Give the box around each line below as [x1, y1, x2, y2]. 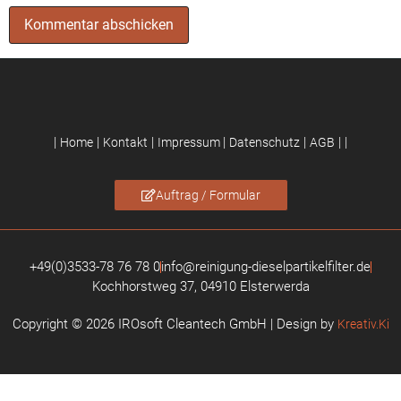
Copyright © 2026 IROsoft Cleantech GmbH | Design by [12, 316, 337, 333]
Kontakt [103, 135, 148, 150]
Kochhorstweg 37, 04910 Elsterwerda [91, 278, 310, 295]
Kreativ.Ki [337, 317, 389, 332]
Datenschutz [229, 135, 300, 150]
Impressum [158, 135, 223, 150]
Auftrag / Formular [155, 188, 260, 203]
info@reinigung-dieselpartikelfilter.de [161, 259, 371, 276]
